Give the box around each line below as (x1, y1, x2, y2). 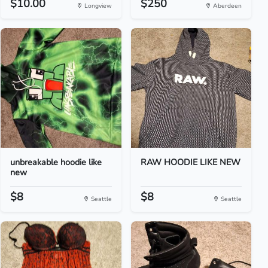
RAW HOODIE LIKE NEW (140, 156, 240, 168)
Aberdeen (211, 1, 242, 10)
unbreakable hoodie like (10, 156, 102, 168)
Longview (82, 1, 112, 10)
